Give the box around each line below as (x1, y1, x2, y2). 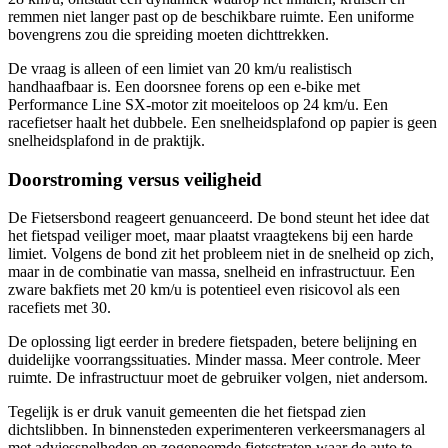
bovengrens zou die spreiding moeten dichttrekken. (8, 25, 329, 43)
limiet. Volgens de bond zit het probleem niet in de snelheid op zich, (8, 245, 434, 263)
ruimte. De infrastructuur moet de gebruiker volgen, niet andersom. (8, 369, 428, 387)
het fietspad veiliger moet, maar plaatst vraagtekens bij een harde (8, 227, 413, 245)
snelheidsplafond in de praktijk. (8, 131, 205, 149)
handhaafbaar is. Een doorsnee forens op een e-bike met (8, 77, 360, 95)
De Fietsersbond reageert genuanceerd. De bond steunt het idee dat (8, 209, 429, 227)
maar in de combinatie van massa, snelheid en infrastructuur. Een (8, 263, 415, 281)
